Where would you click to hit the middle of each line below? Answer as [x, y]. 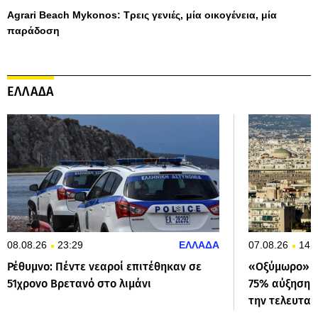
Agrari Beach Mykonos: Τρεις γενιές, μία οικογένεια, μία [142, 15]
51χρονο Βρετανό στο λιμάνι [79, 284]
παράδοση [33, 31]
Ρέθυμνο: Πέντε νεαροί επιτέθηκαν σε [104, 267]
